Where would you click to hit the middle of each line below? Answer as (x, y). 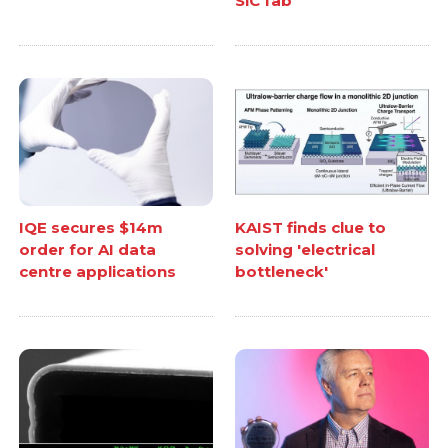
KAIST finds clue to (310, 228)
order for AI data (88, 250)
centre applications (98, 272)
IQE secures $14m (91, 228)
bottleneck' (281, 272)
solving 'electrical (305, 250)
